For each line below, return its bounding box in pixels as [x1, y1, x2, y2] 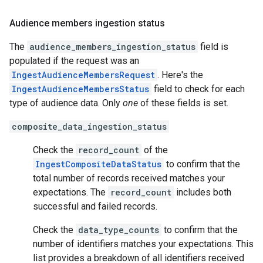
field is [198, 41, 228, 52]
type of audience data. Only [9, 97, 123, 109]
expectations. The [33, 186, 108, 198]
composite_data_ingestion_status [12, 120, 167, 132]
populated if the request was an [9, 55, 139, 66]
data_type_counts [78, 224, 159, 235]
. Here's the [157, 69, 203, 80]
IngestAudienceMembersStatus [12, 83, 149, 95]
